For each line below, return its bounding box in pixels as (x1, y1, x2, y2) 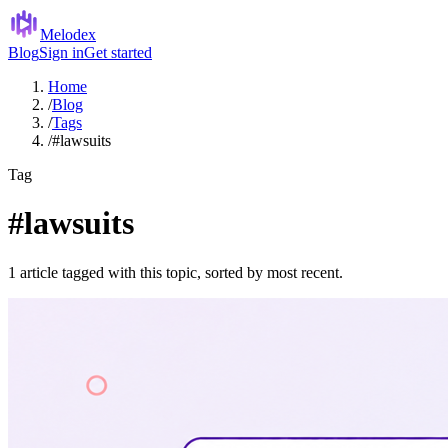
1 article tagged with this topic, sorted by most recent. (8, 263, 343, 281)
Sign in (39, 44, 84, 61)
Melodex (40, 26, 96, 43)
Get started (84, 44, 152, 61)
